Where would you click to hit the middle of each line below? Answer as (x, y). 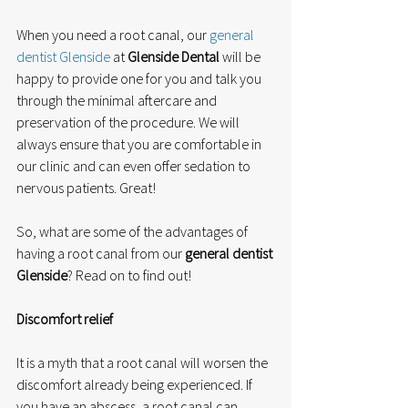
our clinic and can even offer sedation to (135, 165)
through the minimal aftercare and (118, 100)
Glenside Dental (173, 56)
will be (241, 56)
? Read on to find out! (129, 275)
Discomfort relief (65, 318)
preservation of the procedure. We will (129, 122)
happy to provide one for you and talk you (140, 78)
